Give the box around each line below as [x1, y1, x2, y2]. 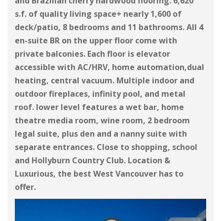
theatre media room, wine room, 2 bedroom [15, 115, 190, 126]
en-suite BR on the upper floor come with [15, 35, 177, 46]
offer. [15, 182, 36, 193]
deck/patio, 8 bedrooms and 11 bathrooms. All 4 [15, 22, 203, 33]
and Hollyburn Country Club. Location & [15, 155, 170, 166]
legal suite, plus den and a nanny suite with [15, 128, 187, 140]
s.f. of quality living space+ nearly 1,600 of [15, 8, 182, 20]
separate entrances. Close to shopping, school [15, 142, 197, 153]
